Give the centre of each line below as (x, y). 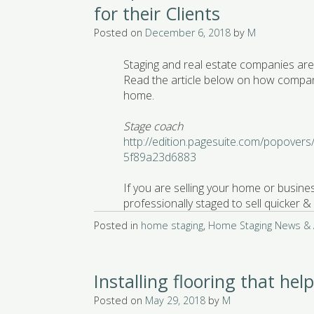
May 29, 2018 (176, 301)
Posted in (118, 226)
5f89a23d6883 (160, 157)
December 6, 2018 (188, 33)
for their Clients (157, 14)
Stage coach (153, 127)
